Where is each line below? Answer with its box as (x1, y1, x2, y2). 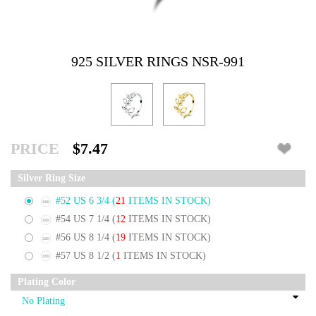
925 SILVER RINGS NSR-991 (71, 54, 245, 70)
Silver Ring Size (18, 173, 85, 184)
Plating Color (18, 276, 75, 288)
